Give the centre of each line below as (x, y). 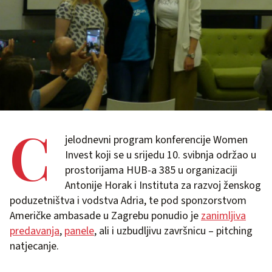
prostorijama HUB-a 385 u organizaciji (151, 170)
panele (79, 231)
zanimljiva (223, 216)
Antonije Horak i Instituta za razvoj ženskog (163, 185)
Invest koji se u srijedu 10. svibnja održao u (161, 155)
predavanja (35, 231)
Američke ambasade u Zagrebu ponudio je (105, 216)
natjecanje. (34, 246)
